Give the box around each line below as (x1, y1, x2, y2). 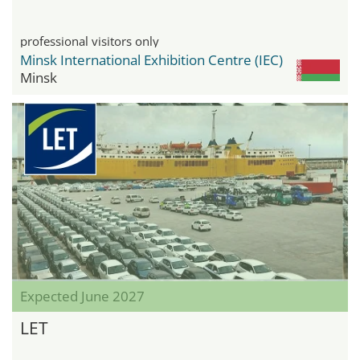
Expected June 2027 (20, 287, 145, 306)
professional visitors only (20, 32, 159, 49)
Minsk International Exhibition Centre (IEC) (20, 50, 283, 69)
